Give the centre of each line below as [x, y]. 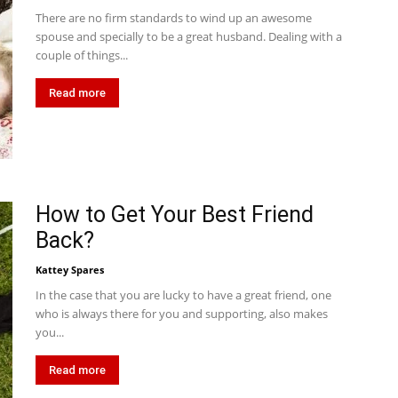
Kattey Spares [70, 270]
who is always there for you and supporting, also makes [182, 314]
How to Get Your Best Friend [175, 215]
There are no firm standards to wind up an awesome [174, 18]
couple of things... [82, 55]
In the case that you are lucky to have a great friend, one [183, 295]
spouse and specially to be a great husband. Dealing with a [189, 36]
